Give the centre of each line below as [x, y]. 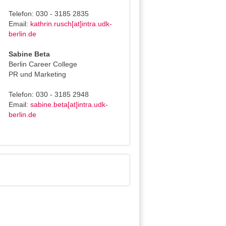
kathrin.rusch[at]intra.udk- [71, 24]
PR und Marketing [38, 74]
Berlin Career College [43, 64]
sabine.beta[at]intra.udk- [69, 104]
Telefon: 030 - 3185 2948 [49, 94]
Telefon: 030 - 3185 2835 [49, 14]
